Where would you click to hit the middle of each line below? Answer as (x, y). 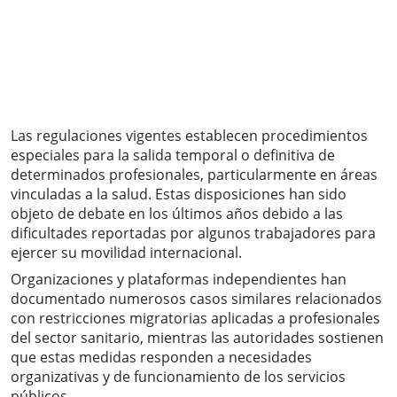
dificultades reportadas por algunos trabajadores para (193, 234)
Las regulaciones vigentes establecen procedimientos (189, 136)
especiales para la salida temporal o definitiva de (173, 156)
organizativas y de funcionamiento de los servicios (178, 377)
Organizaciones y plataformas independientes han (179, 280)
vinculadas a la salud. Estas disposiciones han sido (179, 195)
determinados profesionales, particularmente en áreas (194, 175)
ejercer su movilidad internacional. (126, 253)
